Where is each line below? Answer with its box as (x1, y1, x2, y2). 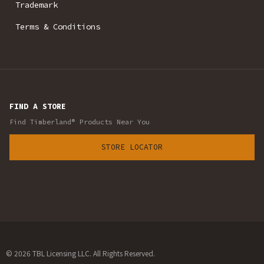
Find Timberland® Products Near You (9, 117, 150, 127)
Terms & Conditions (15, 21, 100, 32)
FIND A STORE (9, 101, 66, 112)
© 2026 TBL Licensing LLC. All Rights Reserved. (6, 248, 155, 259)
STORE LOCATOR (101, 142, 163, 153)
